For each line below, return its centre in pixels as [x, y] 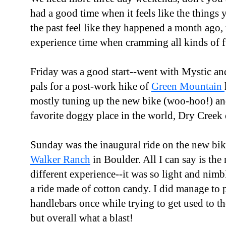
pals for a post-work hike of [91, 86]
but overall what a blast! [82, 218]
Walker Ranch [60, 159]
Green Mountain [188, 86]
